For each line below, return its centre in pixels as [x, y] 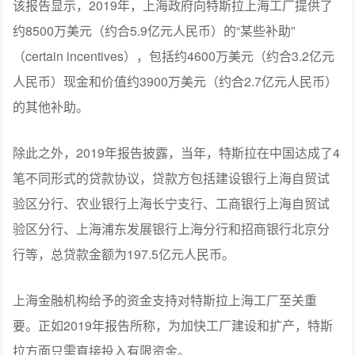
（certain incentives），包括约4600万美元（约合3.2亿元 [174, 55]
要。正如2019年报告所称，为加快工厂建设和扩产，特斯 [173, 325]
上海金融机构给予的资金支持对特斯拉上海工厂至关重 [165, 300]
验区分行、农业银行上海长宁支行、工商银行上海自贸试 [172, 203]
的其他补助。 [51, 106]
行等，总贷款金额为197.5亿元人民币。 [124, 254]
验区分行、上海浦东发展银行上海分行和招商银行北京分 [172, 228]
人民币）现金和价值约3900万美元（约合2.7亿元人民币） [176, 81]
